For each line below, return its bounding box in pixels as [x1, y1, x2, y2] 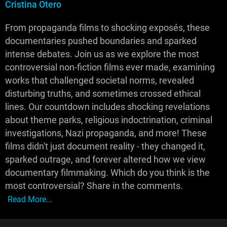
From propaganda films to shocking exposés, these [5, 23, 210, 33]
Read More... [8, 195, 52, 204]
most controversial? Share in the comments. [5, 181, 183, 191]
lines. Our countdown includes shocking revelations [5, 102, 210, 112]
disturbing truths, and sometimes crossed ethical [5, 89, 201, 99]
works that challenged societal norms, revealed [5, 75, 194, 86]
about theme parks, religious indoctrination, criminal [5, 115, 212, 125]
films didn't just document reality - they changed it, [5, 141, 205, 152]
